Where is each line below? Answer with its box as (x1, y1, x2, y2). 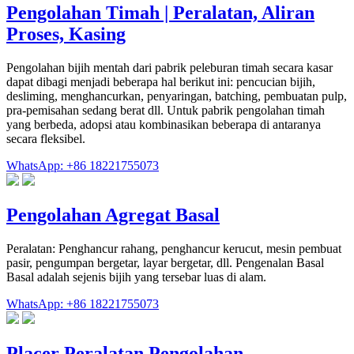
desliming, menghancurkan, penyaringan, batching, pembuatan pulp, (6, 89, 347, 103)
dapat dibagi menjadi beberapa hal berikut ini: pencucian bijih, (6, 75, 315, 88)
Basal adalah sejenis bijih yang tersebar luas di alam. (6, 269, 266, 284)
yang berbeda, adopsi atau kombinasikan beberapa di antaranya (6, 118, 321, 131)
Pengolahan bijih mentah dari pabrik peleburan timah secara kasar (6, 61, 333, 74)
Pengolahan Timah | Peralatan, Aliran (6, 2, 314, 24)
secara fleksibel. (6, 132, 85, 145)
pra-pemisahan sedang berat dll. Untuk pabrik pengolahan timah (6, 104, 325, 117)
